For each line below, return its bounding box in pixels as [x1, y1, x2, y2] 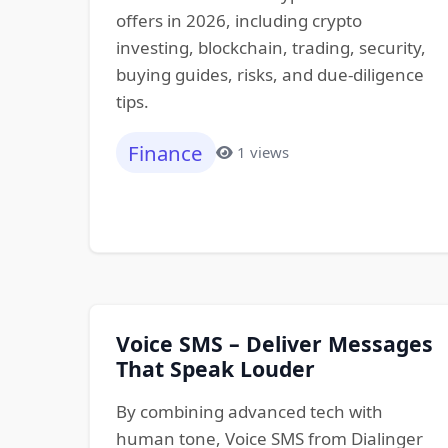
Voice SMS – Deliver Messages [115, 328, 433, 358]
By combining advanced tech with [115, 399, 383, 423]
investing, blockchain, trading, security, [115, 36, 426, 60]
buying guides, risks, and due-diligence [115, 63, 424, 87]
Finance [128, 138, 204, 167]
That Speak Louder [115, 353, 315, 383]
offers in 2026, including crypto [115, 9, 362, 33]
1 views [237, 142, 290, 163]
